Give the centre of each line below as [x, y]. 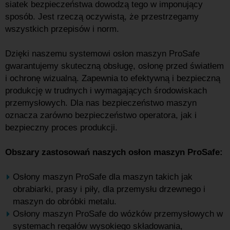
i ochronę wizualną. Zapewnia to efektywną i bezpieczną [113, 78]
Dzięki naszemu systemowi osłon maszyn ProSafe [102, 54]
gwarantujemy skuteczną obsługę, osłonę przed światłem [114, 66]
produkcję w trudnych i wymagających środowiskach [106, 91]
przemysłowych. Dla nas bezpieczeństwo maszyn [101, 103]
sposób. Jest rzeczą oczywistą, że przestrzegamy [102, 17]
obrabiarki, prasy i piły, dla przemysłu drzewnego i [109, 189]
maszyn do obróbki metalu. [65, 202]
